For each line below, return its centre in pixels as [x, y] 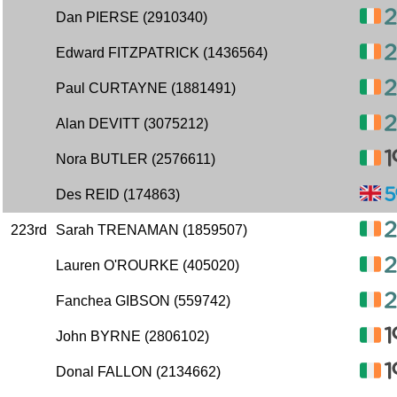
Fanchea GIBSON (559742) [143, 301]
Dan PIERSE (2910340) [132, 17]
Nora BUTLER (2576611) [136, 159]
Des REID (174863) [118, 195]
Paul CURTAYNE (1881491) [146, 88]
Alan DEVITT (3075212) [132, 124]
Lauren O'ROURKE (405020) [148, 265]
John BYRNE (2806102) [132, 336]
